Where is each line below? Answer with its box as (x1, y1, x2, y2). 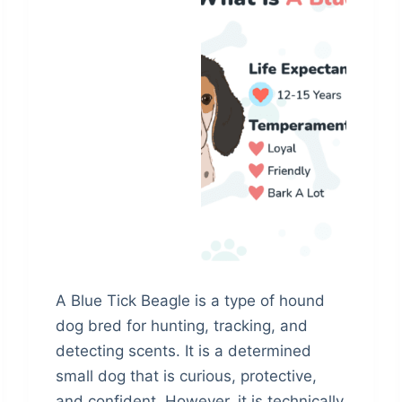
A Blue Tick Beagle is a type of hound (56, 291, 326, 310)
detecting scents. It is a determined (56, 341, 312, 360)
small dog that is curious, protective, (56, 366, 318, 385)
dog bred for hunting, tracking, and (56, 316, 309, 335)
